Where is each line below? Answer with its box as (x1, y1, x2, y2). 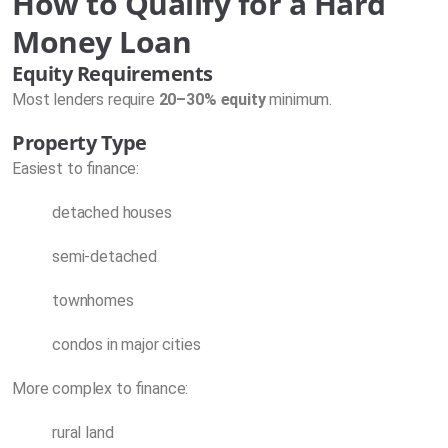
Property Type (12, 128, 147, 156)
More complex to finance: (12, 378, 189, 398)
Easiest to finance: (12, 158, 140, 178)
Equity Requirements (12, 59, 213, 87)
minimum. (265, 89, 333, 109)
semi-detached (52, 246, 157, 266)
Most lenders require (12, 89, 159, 109)
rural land (52, 422, 114, 442)
